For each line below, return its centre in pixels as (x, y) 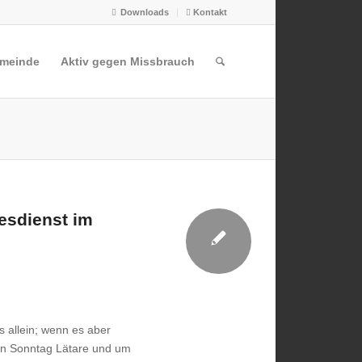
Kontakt (209, 12)
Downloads (145, 12)
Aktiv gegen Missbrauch (128, 61)
